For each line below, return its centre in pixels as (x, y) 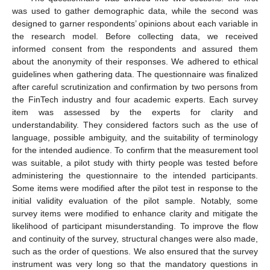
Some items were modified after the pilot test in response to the (135, 188)
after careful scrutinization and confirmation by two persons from (135, 87)
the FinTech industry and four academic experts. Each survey (135, 100)
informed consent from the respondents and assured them (135, 49)
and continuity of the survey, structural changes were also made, (135, 239)
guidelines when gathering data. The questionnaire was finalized (135, 74)
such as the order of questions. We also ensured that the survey (135, 252)
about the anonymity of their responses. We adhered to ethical (135, 62)
